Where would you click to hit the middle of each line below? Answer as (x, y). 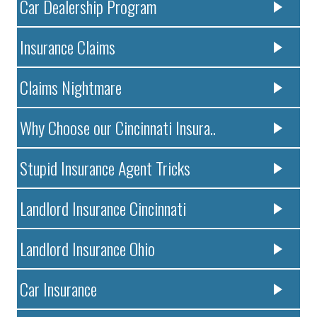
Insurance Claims (68, 47)
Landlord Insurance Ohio (88, 249)
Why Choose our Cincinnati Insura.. (118, 128)
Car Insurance (59, 289)
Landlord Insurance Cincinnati (103, 208)
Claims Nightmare (71, 87)
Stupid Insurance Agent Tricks (105, 168)
